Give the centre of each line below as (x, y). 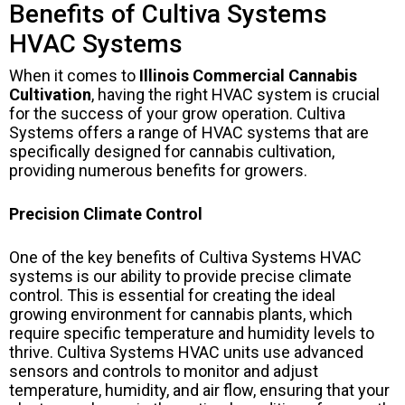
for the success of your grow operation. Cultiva (177, 114)
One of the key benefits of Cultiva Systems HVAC (185, 258)
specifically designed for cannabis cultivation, (172, 152)
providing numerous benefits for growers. (158, 171)
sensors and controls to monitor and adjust (164, 372)
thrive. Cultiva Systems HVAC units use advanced (186, 353)
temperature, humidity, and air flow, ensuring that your (199, 391)
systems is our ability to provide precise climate (180, 277)
